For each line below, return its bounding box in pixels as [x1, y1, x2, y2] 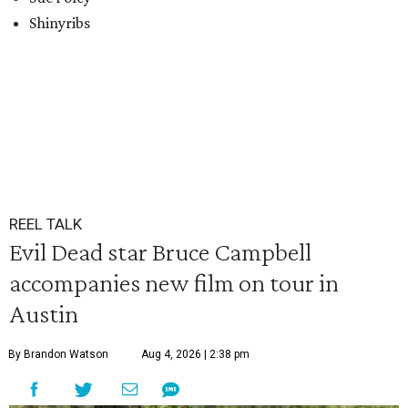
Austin [9, 299, 78, 328]
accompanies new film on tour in [9, 268, 339, 297]
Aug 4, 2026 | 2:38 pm [141, 348, 250, 361]
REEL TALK [9, 215, 82, 233]
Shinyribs [29, 14, 90, 32]
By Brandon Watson [8, 348, 108, 361]
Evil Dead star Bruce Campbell [9, 237, 311, 266]
